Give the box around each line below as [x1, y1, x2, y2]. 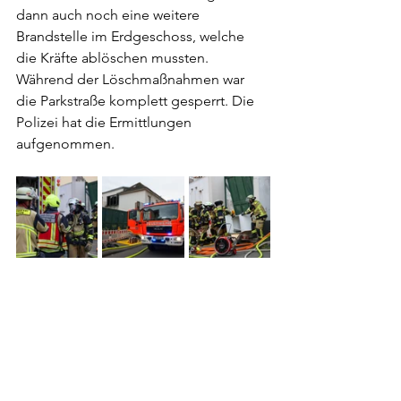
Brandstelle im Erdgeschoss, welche [16, 28, 248, 46]
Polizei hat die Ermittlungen [16, 114, 195, 132]
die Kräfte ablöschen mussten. [16, 49, 212, 67]
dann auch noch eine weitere [16, 6, 203, 24]
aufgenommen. [16, 135, 115, 153]
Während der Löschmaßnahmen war [16, 71, 248, 89]
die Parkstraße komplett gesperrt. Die [16, 92, 258, 110]
